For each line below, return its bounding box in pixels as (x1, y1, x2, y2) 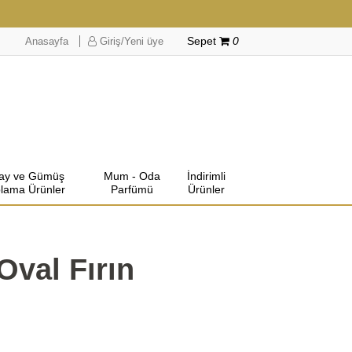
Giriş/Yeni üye (96, 35, 163, 47)
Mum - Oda (103, 170, 160, 182)
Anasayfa (24, 35, 68, 47)
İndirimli (186, 170, 225, 182)
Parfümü (110, 183, 153, 196)
